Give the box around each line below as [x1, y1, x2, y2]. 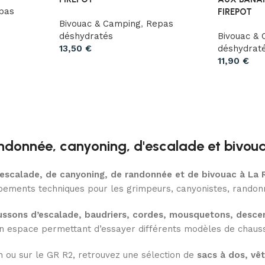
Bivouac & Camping [59, 18, 141, 30]
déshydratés [59, 31, 113, 42]
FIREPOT [218, 7, 253, 18]
